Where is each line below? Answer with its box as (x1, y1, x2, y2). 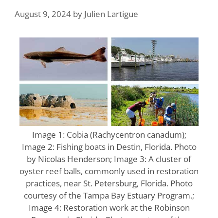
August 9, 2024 (15, 8, 71, 19)
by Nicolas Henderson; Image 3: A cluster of (27, 153, 191, 164)
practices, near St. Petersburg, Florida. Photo (25, 177, 193, 189)
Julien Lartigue (84, 8, 138, 19)
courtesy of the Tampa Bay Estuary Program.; (24, 189, 194, 201)
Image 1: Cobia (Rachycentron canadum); (32, 128, 186, 140)
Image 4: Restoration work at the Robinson (28, 201, 190, 213)
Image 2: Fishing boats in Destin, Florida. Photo (21, 141, 197, 152)
